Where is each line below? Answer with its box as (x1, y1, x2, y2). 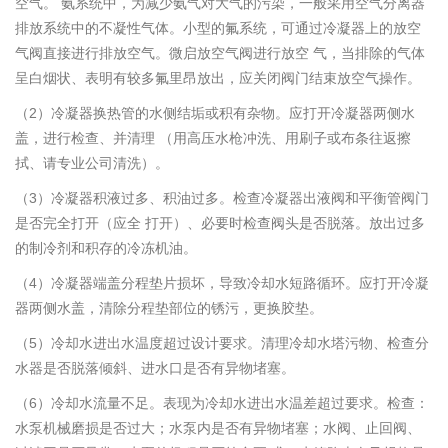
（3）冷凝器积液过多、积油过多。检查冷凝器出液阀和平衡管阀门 (15, 190, 429, 207)
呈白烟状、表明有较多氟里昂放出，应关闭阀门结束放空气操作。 (15, 70, 421, 87)
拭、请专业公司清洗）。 (15, 155, 169, 172)
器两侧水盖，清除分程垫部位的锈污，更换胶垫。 (15, 300, 323, 317)
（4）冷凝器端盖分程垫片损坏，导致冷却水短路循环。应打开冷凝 (15, 275, 429, 292)
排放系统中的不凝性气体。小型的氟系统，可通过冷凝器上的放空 (15, 20, 421, 37)
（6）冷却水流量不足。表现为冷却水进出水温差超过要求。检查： (15, 395, 429, 412)
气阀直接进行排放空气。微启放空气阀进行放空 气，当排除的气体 (15, 45, 425, 62)
